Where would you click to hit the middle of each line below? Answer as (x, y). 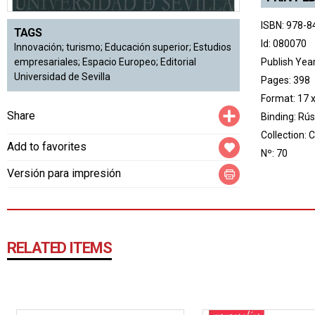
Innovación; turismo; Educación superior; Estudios (123, 47)
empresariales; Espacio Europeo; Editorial (105, 62)
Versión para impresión (64, 174)
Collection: (285, 135)
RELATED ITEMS (59, 248)
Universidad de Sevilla (62, 77)
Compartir (264, 111)
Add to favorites (47, 147)
